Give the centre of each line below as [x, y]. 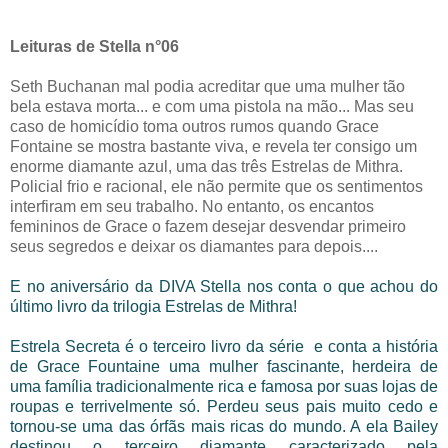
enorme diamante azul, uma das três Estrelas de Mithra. [206, 166]
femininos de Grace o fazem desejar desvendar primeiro [208, 226]
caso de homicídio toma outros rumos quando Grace [194, 126]
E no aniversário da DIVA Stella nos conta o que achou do [224, 286]
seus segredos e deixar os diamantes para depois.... [194, 246]
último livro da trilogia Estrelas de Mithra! [153, 306]
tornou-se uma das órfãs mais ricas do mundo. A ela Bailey [224, 426]
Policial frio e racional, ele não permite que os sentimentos [216, 186]
